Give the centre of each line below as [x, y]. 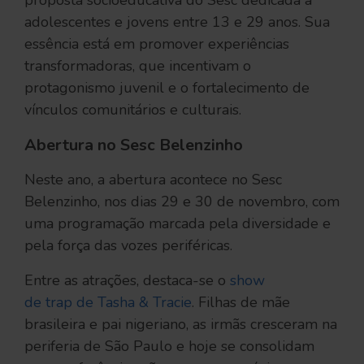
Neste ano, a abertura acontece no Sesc [153, 180]
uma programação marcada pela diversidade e [178, 223]
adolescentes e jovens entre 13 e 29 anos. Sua [177, 22]
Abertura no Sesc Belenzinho [136, 145]
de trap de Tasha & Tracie [108, 302]
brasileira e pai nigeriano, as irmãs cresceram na [181, 324]
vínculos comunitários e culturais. [135, 110]
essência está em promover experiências [157, 44]
